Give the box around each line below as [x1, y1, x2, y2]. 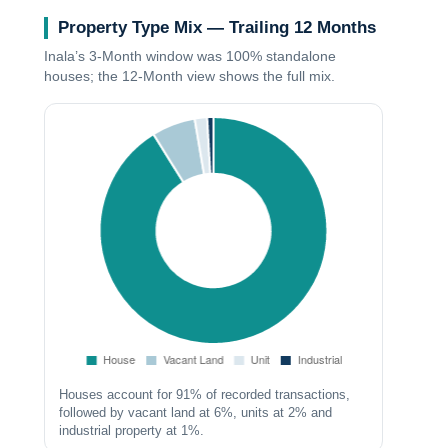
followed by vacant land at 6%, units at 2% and [59, 405, 333, 420]
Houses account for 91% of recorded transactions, [59, 387, 351, 402]
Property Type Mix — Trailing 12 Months [58, 17, 377, 37]
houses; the [44, 68, 123, 84]
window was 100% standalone [142, 48, 337, 64]
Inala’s [44, 48, 90, 64]
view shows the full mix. [183, 68, 336, 84]
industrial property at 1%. [59, 423, 205, 438]
